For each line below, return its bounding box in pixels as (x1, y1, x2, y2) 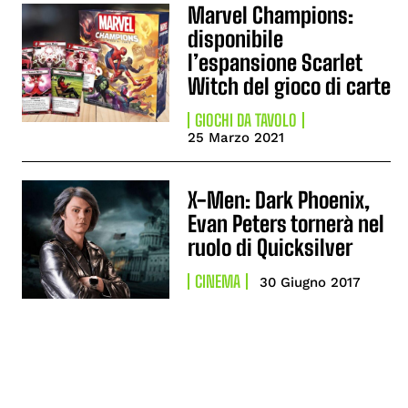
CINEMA (195, 271, 241, 292)
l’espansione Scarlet (188, 49, 363, 76)
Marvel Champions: (188, 2, 354, 28)
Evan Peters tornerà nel (188, 210, 385, 238)
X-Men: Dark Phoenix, (188, 187, 371, 214)
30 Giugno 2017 (260, 274, 362, 291)
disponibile (188, 25, 284, 52)
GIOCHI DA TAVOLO (195, 110, 298, 130)
